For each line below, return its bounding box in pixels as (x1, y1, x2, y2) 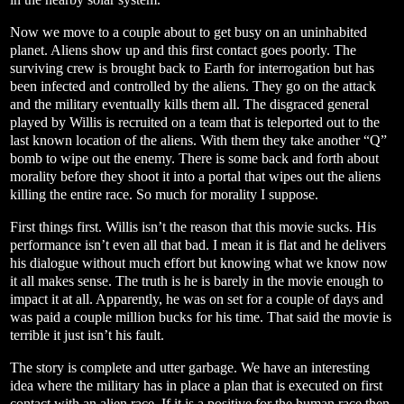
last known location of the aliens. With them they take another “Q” (10, 133, 387, 149)
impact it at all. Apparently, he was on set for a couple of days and (10, 291, 383, 308)
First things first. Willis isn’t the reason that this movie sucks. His (10, 219, 376, 235)
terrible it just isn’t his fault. (10, 327, 164, 344)
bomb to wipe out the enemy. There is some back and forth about (10, 151, 379, 167)
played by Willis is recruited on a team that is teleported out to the (10, 115, 380, 131)
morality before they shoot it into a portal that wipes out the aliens (10, 169, 381, 185)
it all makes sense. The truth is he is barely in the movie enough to (10, 273, 383, 289)
